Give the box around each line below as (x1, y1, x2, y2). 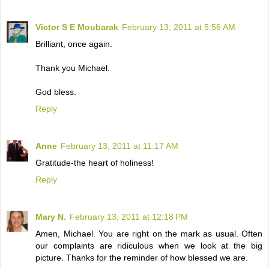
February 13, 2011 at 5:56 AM (122, 22, 235, 32)
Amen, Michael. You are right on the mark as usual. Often (35, 229, 262, 239)
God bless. (35, 87, 76, 97)
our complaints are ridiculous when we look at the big (35, 241, 262, 251)
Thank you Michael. (35, 63, 110, 73)
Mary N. (35, 212, 66, 222)
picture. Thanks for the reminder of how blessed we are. (35, 253, 248, 263)
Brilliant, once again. (35, 39, 112, 49)
